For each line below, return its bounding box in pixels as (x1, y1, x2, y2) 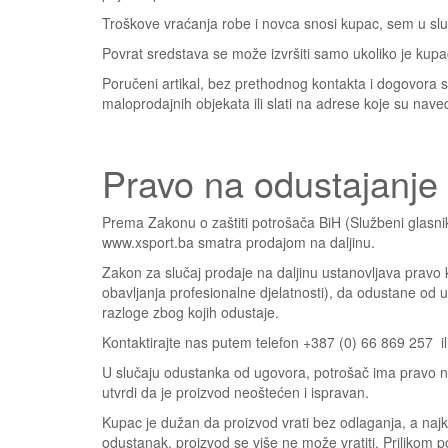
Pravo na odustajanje (102, 157, 438, 208)
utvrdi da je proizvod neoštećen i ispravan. (102, 382, 369, 402)
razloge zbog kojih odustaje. (102, 302, 279, 322)
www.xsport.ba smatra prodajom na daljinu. (102, 232, 375, 252)
